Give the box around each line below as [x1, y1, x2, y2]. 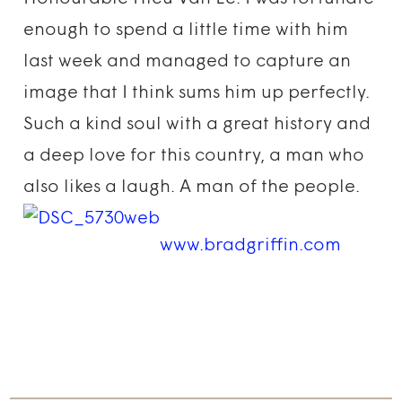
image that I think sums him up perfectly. [23, 84, 371, 102]
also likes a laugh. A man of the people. [23, 179, 370, 197]
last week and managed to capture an [23, 53, 352, 71]
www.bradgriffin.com [160, 237, 342, 255]
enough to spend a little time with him [23, 22, 349, 39]
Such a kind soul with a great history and [23, 116, 371, 134]
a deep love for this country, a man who [23, 147, 365, 165]
